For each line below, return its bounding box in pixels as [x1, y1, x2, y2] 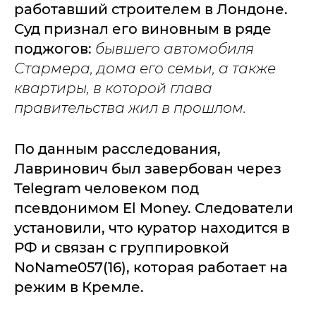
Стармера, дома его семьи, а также [14, 59, 276, 77]
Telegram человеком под [14, 179, 199, 197]
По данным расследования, [14, 140, 221, 157]
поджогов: [14, 39, 95, 57]
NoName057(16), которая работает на [14, 258, 288, 276]
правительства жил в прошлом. [14, 99, 246, 116]
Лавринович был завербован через [14, 159, 281, 177]
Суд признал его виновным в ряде [14, 20, 272, 37]
